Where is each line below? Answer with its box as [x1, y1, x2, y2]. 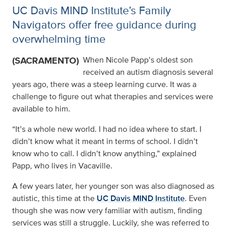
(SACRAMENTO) [12, 54, 79, 67]
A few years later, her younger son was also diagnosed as [12, 180, 214, 192]
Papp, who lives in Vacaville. [12, 160, 112, 172]
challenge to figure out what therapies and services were [12, 91, 213, 102]
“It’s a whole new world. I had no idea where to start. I [12, 123, 202, 135]
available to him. [12, 103, 70, 115]
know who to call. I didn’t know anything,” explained [12, 148, 196, 159]
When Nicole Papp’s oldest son [83, 54, 193, 66]
